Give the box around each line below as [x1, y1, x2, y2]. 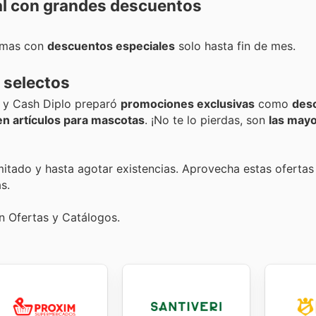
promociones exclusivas [121, 96, 255, 111]
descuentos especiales [47, 39, 175, 54]
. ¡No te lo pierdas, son [145, 112, 269, 127]
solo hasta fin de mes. [175, 39, 296, 54]
